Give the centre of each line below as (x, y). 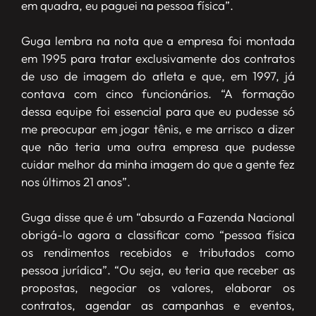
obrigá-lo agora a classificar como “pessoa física (158, 234)
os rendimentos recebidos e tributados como (158, 252)
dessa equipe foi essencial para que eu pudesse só (158, 111)
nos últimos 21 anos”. (76, 181)
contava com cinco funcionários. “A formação (158, 93)
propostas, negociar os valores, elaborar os (158, 287)
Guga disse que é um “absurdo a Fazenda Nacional (158, 217)
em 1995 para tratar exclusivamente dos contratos (158, 58)
